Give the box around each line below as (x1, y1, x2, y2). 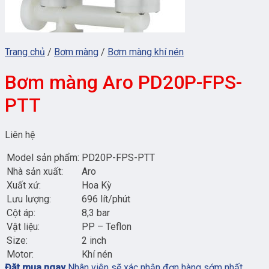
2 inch (82, 235, 106, 247)
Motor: (7, 249, 34, 261)
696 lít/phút (82, 193, 130, 205)
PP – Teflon (82, 221, 131, 233)
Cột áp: (7, 207, 35, 219)
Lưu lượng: (7, 193, 51, 205)
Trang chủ (5, 46, 45, 58)
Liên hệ (5, 129, 35, 141)
